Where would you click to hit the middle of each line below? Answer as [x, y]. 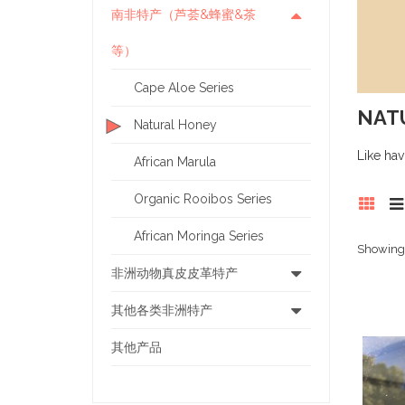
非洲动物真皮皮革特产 [174, 273]
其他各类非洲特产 [162, 311]
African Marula [175, 162]
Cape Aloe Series [184, 88]
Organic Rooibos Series [203, 199]
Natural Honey [175, 125]
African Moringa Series [199, 236]
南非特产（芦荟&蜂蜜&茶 [184, 15]
